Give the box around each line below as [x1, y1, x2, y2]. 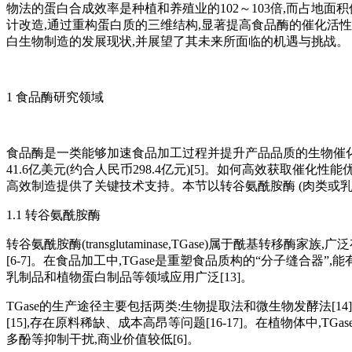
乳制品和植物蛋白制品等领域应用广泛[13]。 [6, 270, 253, 284]
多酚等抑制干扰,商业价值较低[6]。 [6, 332, 200, 346]
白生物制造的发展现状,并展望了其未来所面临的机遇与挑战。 [6, 35, 349, 49]
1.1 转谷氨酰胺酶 [6, 208, 101, 222]
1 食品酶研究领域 [6, 90, 104, 104]
